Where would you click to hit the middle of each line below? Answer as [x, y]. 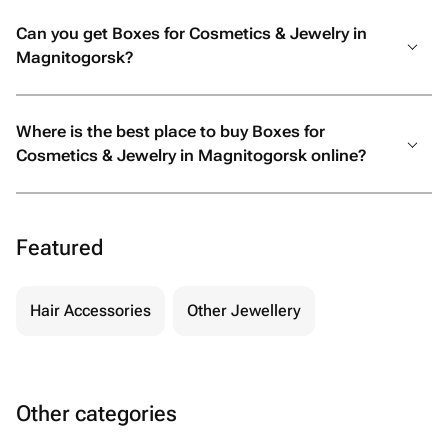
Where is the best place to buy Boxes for [170, 131]
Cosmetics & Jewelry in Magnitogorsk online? [191, 155]
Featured [59, 247]
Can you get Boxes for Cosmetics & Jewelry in [191, 33]
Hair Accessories [90, 310]
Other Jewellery [244, 310]
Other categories [96, 413]
